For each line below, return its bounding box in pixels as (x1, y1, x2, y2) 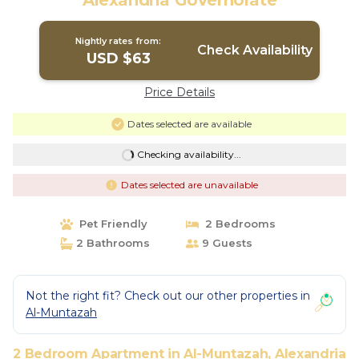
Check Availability (196, 42, 313, 58)
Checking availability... (136, 148, 241, 160)
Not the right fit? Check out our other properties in (26, 288, 310, 303)
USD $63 (86, 50, 151, 67)
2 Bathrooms (72, 236, 150, 249)
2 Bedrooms (199, 217, 276, 230)
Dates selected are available (127, 118, 252, 130)
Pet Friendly (72, 217, 147, 230)
